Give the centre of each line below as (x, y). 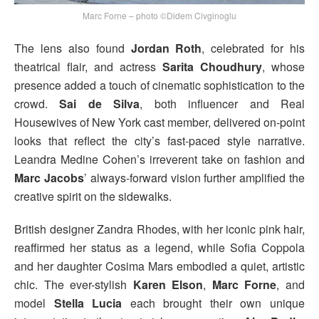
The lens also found (73, 48)
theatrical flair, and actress (88, 66)
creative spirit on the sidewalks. (93, 196)
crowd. (37, 103)
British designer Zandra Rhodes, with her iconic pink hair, (159, 229)
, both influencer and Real (223, 103)
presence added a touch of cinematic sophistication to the (159, 85)
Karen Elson (168, 284)
